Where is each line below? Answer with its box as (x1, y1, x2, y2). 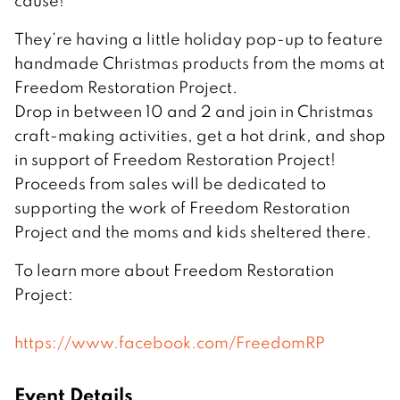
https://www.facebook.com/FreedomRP (14, 332, 325, 354)
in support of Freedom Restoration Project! (14, 149, 336, 171)
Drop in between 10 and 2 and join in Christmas (14, 101, 373, 122)
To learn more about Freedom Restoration (14, 260, 334, 281)
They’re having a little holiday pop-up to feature (14, 29, 383, 50)
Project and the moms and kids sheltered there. (14, 221, 371, 243)
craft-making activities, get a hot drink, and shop (14, 125, 386, 146)
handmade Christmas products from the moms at (14, 53, 385, 74)
